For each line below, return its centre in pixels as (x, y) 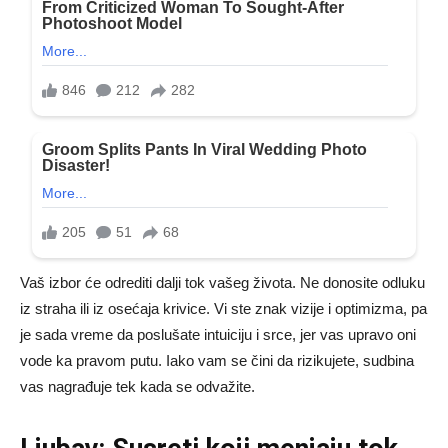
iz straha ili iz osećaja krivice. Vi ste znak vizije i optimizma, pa (223, 308)
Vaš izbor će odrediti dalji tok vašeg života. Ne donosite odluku (222, 282)
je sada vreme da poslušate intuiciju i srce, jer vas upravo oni (218, 334)
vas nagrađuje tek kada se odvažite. (137, 386)
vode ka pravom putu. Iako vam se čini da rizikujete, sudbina (217, 360)
